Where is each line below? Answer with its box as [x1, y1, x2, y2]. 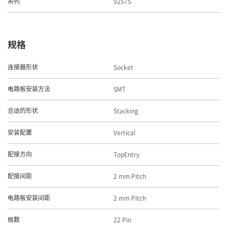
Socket [113, 63, 133, 72]
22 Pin [113, 215, 131, 224]
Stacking [113, 106, 138, 116]
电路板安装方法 [8, 86, 50, 93]
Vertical [113, 128, 135, 137]
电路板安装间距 [8, 195, 50, 202]
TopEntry [113, 150, 139, 159]
